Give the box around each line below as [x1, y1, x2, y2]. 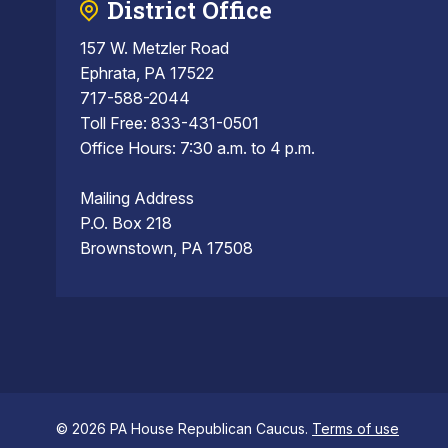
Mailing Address [80, 188, 194, 209]
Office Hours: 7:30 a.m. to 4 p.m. [80, 138, 315, 159]
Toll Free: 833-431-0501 [80, 113, 259, 134]
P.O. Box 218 [80, 213, 172, 234]
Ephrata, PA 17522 [80, 63, 214, 84]
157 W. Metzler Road [80, 38, 229, 59]
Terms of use [312, 420, 399, 438]
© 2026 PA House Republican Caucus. [56, 420, 312, 438]
